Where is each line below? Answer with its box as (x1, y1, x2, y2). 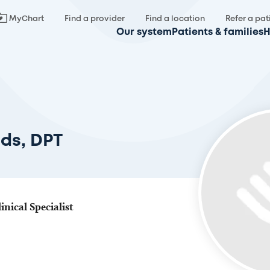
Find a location (145, 16, 205, 22)
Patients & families (172, 28, 263, 37)
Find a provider (64, 16, 125, 22)
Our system (116, 28, 172, 37)
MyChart (9, 16, 44, 22)
